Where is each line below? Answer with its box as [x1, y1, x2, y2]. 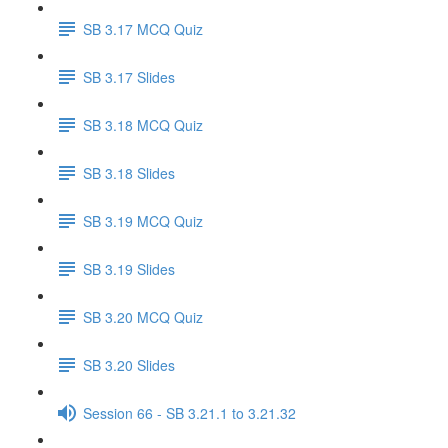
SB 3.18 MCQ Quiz [83, 114, 203, 135]
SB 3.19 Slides [83, 258, 175, 279]
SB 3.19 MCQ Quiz [83, 210, 203, 231]
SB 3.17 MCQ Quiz [83, 18, 203, 39]
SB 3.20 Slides [83, 354, 175, 375]
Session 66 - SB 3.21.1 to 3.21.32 [83, 402, 296, 423]
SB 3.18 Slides [83, 162, 175, 183]
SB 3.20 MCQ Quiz [83, 306, 203, 327]
